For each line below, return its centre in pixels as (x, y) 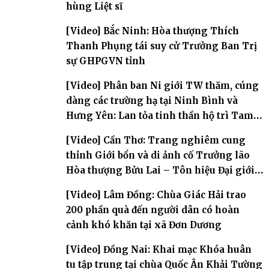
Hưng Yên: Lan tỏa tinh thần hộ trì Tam (160, 115)
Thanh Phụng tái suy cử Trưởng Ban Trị (162, 46)
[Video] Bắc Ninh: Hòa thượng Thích (153, 31)
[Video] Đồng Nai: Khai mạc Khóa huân (159, 249)
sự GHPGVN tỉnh (106, 61)
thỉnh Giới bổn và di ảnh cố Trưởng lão (158, 155)
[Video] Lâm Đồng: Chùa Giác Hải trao (156, 195)
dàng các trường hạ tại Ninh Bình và (152, 100)
